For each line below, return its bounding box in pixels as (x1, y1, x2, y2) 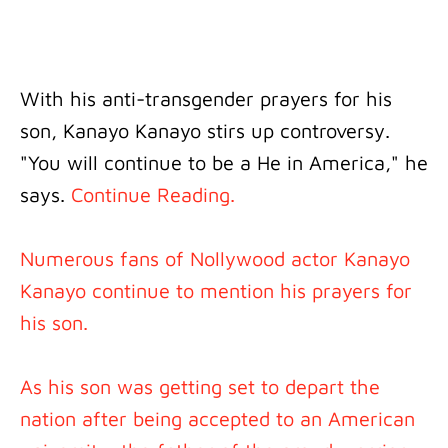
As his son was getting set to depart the (20, 375, 380, 398)
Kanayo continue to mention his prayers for (20, 279, 412, 302)
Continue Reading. (71, 183, 235, 206)
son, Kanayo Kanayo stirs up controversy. (20, 119, 390, 142)
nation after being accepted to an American (20, 407, 415, 430)
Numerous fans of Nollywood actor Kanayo (20, 247, 410, 270)
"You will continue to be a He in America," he (20, 151, 428, 174)
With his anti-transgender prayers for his (20, 87, 392, 110)
